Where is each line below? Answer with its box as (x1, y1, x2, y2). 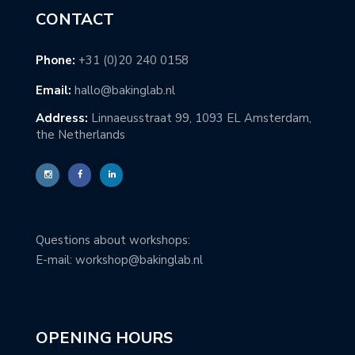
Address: (36, 110, 88, 126)
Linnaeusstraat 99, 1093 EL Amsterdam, (88, 110, 311, 126)
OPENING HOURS (36, 326, 173, 349)
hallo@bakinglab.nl (74, 82, 175, 98)
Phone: (36, 52, 75, 68)
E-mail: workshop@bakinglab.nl (36, 252, 203, 268)
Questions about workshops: (36, 232, 190, 248)
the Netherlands (36, 127, 125, 143)
